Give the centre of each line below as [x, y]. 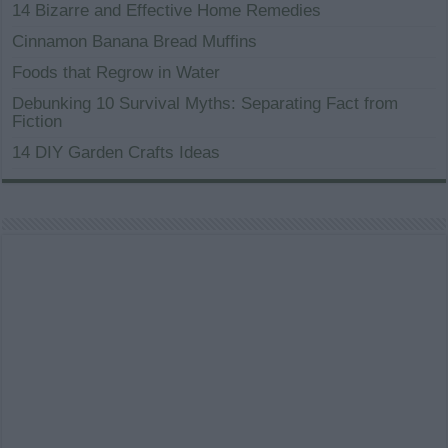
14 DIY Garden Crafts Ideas [116, 153]
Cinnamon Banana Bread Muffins [135, 42]
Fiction [37, 122]
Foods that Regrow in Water [116, 73]
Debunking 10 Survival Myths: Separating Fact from [205, 104]
